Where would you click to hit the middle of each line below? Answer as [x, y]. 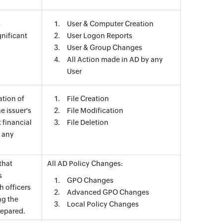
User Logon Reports [100, 36]
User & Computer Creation [110, 24]
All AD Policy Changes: [85, 164]
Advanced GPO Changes [108, 192]
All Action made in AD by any [115, 59]
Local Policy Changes [103, 204]
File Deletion [88, 122]
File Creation [88, 99]
